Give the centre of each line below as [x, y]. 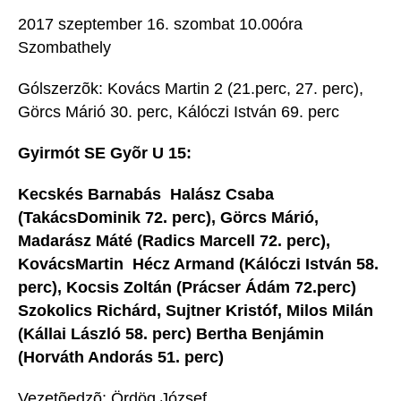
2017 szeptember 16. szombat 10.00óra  [162, 25]
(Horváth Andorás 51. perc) [121, 358]
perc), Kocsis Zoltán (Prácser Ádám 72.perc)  [189, 288]
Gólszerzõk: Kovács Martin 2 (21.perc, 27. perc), [191, 89]
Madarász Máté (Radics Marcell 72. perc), [174, 241]
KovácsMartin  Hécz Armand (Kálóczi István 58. [198, 264]
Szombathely [64, 48]
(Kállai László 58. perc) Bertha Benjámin [171, 334]
